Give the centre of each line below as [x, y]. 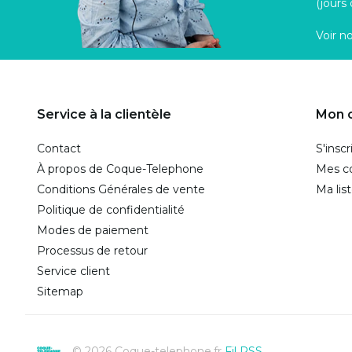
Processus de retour [92, 251]
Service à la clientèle [104, 115]
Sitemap [60, 292]
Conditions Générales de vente [121, 190]
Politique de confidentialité [111, 210]
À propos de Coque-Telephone [120, 169]
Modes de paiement [93, 231]
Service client [73, 271]
